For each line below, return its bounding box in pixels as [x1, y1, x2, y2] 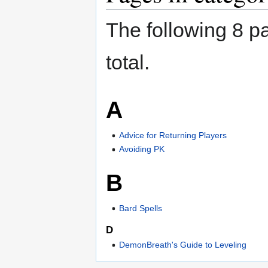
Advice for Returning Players [119, 130, 227, 140]
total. [106, 51, 150, 74]
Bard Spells [119, 203, 163, 213]
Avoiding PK [119, 144, 165, 154]
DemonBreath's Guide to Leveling [119, 240, 247, 250]
